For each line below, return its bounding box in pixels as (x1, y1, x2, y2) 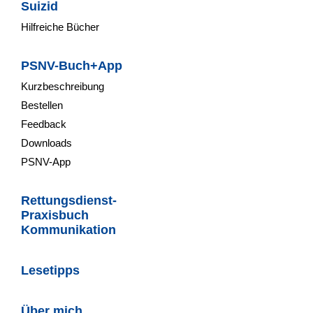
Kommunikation (21, 223, 116, 237)
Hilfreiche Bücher (21, 21, 99, 33)
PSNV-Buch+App (21, 59, 122, 73)
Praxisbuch (21, 208, 89, 222)
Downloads (21, 137, 72, 149)
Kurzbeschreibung (21, 80, 104, 92)
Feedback (21, 118, 66, 130)
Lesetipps (21, 263, 80, 277)
